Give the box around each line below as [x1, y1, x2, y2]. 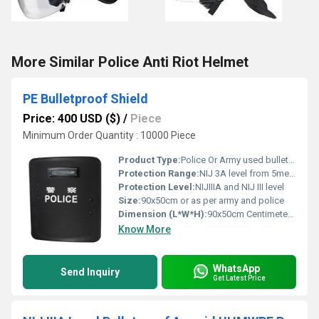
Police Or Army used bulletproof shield [181, 155, 288, 165]
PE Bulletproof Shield [23, 91, 148, 106]
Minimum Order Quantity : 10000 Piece [23, 130, 196, 141]
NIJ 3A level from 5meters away [199, 168, 289, 179]
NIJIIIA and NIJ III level [195, 182, 284, 192]
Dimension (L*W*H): [118, 209, 207, 219]
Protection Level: [118, 182, 195, 192]
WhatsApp [213, 262, 260, 274]
